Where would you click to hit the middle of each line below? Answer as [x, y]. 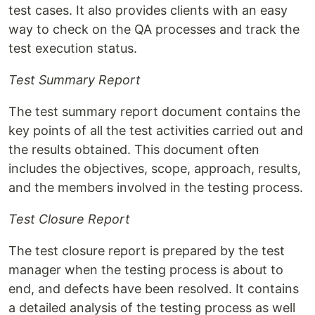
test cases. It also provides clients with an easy [148, 10]
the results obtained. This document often [134, 149]
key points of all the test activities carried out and [156, 130]
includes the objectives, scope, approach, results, [155, 168]
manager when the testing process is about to [146, 269]
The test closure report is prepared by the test [147, 250]
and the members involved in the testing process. [156, 187]
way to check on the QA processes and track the [154, 29]
